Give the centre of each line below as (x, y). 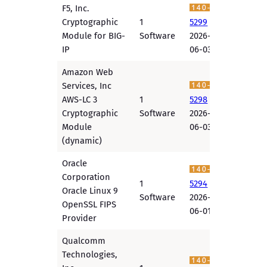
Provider (80, 218)
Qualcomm (84, 241)
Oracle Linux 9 (90, 191)
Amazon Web (88, 72)
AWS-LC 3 (80, 100)
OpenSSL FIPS (89, 205)
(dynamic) (82, 141)
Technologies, (90, 255)
